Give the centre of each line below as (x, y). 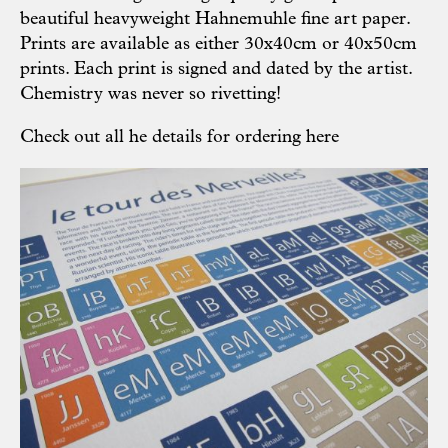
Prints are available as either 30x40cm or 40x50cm (218, 45)
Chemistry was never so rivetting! (150, 95)
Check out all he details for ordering (163, 138)
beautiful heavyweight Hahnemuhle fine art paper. (215, 20)
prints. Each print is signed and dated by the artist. (216, 70)
